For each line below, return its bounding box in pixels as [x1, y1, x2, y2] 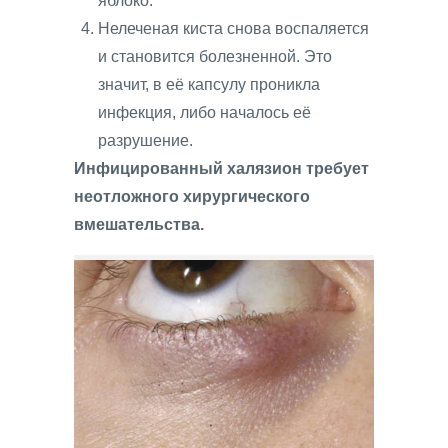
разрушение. [98, 132, 193, 150]
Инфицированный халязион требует [74, 160, 369, 178]
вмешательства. [74, 216, 204, 234]
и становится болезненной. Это [98, 48, 332, 66]
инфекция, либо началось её [98, 104, 311, 122]
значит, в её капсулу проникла [98, 76, 320, 94]
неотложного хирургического [74, 188, 310, 206]
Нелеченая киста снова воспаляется [98, 20, 369, 38]
